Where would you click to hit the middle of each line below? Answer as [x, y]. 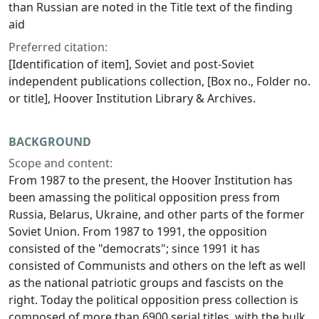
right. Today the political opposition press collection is [153, 300]
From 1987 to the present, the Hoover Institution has [151, 181]
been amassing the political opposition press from [144, 198]
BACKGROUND [50, 142]
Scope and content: [61, 163]
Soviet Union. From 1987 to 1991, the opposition [138, 232]
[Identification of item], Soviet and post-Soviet [131, 64]
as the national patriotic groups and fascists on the [146, 283]
